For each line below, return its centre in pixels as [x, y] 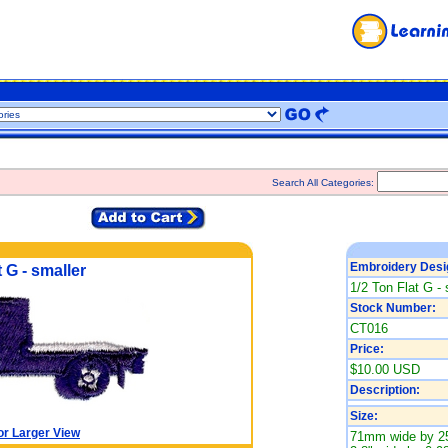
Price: [366, 349]
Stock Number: [392, 308]
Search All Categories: [324, 182]
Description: [384, 390]
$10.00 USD [384, 369]
